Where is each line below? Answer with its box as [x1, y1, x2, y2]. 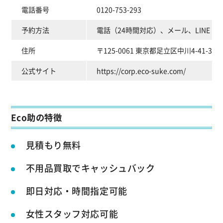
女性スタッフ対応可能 [25, 207, 118, 221]
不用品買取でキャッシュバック [25, 161, 155, 175]
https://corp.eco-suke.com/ [96, 65, 186, 76]
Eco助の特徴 [10, 111, 62, 124]
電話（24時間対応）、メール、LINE [96, 24, 210, 35]
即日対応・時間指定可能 [25, 184, 127, 198]
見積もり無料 [25, 138, 81, 152]
